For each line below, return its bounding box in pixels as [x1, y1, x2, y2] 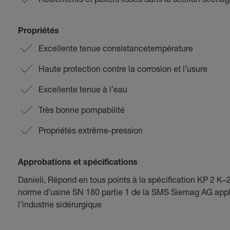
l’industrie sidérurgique [17, 199, 102, 209]
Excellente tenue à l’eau [38, 84, 127, 94]
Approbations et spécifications [17, 159, 138, 167]
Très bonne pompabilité [38, 105, 125, 114]
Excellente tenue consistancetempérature [38, 43, 193, 53]
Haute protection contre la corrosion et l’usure [38, 64, 207, 73]
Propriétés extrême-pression [38, 125, 143, 135]
